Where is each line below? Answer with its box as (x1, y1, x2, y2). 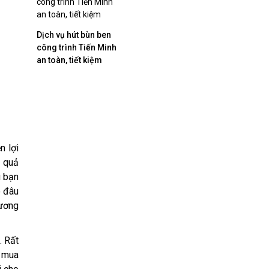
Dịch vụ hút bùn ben (37, 29, 111, 40)
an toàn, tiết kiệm (37, 55, 102, 65)
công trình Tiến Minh (37, 42, 116, 52)
